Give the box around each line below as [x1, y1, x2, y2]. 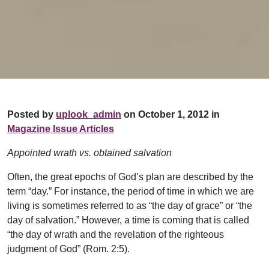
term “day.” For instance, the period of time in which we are [7, 186, 254, 196]
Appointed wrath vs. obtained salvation [7, 147, 172, 158]
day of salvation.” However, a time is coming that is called [7, 214, 249, 225]
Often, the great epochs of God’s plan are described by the [7, 171, 253, 182]
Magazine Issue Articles [7, 123, 114, 134]
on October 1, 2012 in [121, 109, 220, 119]
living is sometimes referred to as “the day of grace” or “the [7, 200, 252, 211]
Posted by [7, 109, 56, 119]
